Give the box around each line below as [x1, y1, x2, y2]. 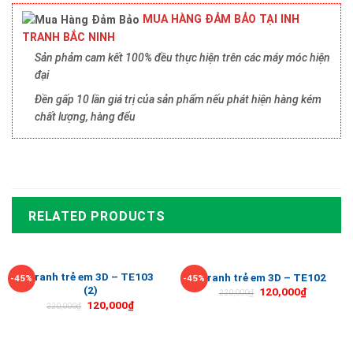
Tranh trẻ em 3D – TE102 [199, 271, 326, 284]
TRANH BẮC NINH [22, 31, 115, 44]
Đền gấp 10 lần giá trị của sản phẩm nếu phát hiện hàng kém [35, 92, 321, 106]
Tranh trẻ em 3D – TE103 [27, 270, 154, 284]
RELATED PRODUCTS [28, 209, 165, 225]
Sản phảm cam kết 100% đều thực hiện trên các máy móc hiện [35, 51, 330, 65]
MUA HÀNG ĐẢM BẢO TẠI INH [139, 12, 299, 25]
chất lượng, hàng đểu [35, 110, 136, 123]
